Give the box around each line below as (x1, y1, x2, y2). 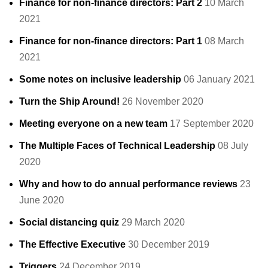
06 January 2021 (184, 74, 255, 85)
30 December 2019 (128, 239, 209, 250)
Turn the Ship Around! (19, 96, 120, 107)
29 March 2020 (121, 217, 185, 228)
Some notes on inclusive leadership (19, 74, 181, 85)
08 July (218, 141, 248, 151)
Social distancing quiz (19, 217, 119, 228)
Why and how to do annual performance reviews (19, 179, 237, 190)
